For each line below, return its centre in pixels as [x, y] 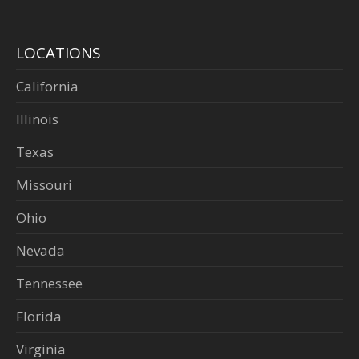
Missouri [44, 185]
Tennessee [49, 284]
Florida [39, 317]
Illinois [37, 119]
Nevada [40, 251]
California [47, 87]
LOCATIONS [58, 53]
